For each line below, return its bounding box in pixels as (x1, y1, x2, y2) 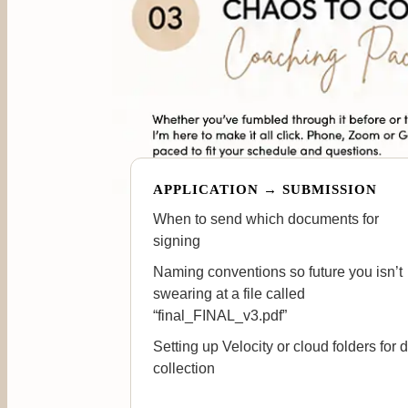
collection (153, 360, 215, 376)
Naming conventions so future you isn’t (153, 263, 403, 280)
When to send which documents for (153, 210, 379, 227)
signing (153, 232, 200, 249)
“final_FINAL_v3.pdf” (153, 307, 287, 323)
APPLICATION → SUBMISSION (153, 181, 377, 197)
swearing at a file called (153, 285, 305, 301)
